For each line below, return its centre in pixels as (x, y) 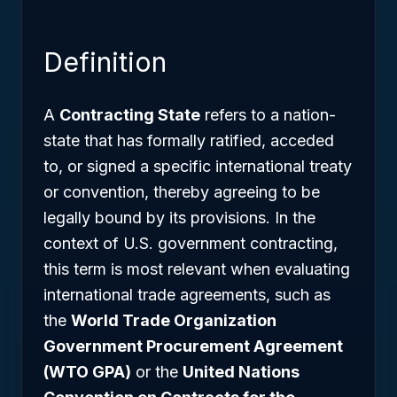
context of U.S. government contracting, (191, 243)
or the (157, 372)
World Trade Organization (174, 320)
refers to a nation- (268, 115)
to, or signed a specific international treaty (198, 166)
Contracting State (130, 115)
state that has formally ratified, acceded (189, 140)
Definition (105, 62)
